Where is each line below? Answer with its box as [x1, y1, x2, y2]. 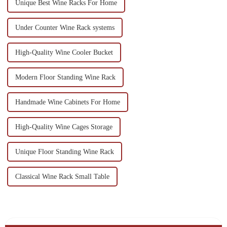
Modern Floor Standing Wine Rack [15, 73, 116, 82]
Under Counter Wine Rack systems [15, 24, 115, 32]
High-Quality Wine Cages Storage [15, 123, 112, 131]
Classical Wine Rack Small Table [15, 173, 109, 181]
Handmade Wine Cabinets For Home [15, 98, 120, 106]
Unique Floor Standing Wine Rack [15, 148, 114, 156]
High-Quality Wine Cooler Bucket [15, 49, 113, 57]
